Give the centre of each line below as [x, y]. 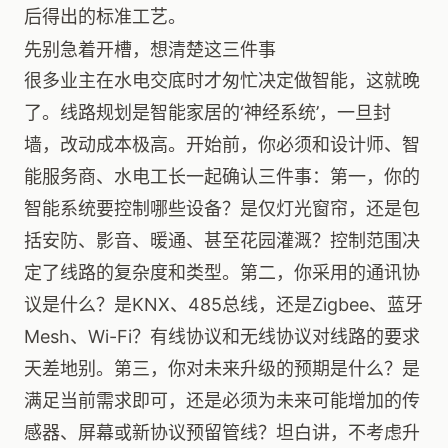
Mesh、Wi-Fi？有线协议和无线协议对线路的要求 [222, 336]
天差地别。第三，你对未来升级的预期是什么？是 [222, 368]
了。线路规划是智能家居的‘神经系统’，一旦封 [207, 112]
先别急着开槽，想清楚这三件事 [150, 49]
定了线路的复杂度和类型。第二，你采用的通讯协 [222, 272]
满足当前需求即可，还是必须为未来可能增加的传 [222, 400]
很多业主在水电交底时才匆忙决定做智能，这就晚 [222, 80]
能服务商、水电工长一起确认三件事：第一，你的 [222, 176]
